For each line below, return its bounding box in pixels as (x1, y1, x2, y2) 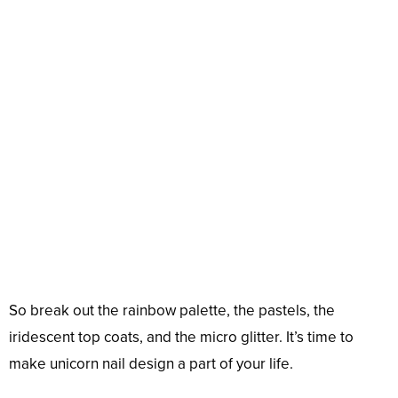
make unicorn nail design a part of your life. (9, 354, 293, 373)
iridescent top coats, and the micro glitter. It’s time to (9, 327, 354, 346)
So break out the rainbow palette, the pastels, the (9, 300, 335, 320)
